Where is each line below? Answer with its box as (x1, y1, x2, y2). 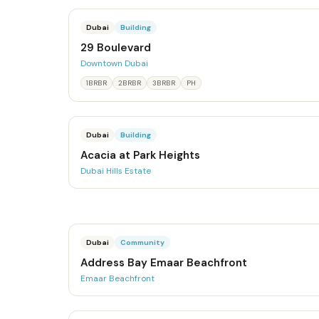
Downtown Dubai (80, 58, 148, 69)
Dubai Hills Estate (80, 165, 151, 177)
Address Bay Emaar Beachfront (80, 256, 247, 270)
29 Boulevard (80, 41, 151, 55)
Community (120, 238, 164, 247)
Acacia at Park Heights (80, 148, 200, 162)
